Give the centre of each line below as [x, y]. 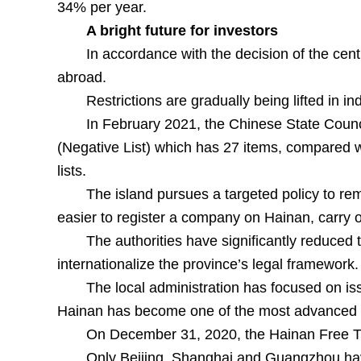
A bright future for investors [184, 31]
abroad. [81, 77]
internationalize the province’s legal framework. [207, 264]
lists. [73, 171]
